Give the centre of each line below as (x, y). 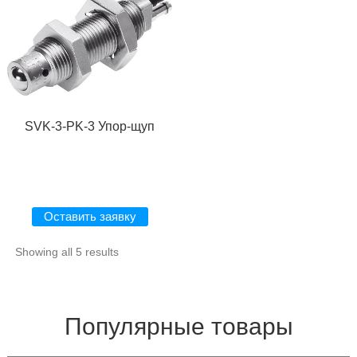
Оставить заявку (90, 217)
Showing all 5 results (67, 252)
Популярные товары (178, 327)
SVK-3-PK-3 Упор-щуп (90, 127)
